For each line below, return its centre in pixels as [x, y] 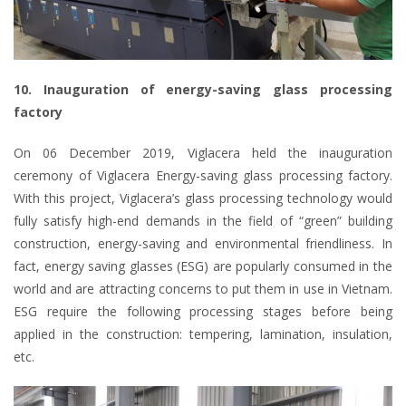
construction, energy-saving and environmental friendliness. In [203, 244]
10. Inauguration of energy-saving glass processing [203, 90]
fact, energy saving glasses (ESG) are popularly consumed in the [203, 266]
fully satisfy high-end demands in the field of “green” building [203, 221]
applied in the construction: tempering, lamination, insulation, [203, 334]
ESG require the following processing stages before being [203, 312]
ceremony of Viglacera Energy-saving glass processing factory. [203, 176]
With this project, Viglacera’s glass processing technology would [203, 198]
